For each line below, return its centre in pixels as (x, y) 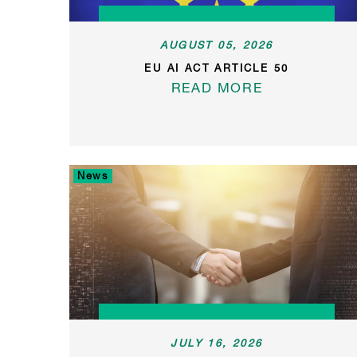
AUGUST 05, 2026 (217, 44)
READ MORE (217, 87)
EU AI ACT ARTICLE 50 (217, 67)
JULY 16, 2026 (217, 342)
